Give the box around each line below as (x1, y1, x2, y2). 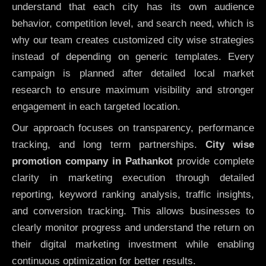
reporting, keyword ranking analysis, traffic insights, (12, 189, 254, 201)
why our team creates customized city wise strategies (12, 34, 254, 46)
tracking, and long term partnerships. (12, 139, 205, 151)
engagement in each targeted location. (12, 100, 180, 112)
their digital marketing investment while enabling (12, 239, 254, 251)
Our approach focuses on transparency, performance (12, 122, 254, 134)
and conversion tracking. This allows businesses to (12, 205, 254, 217)
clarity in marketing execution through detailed (12, 172, 254, 184)
